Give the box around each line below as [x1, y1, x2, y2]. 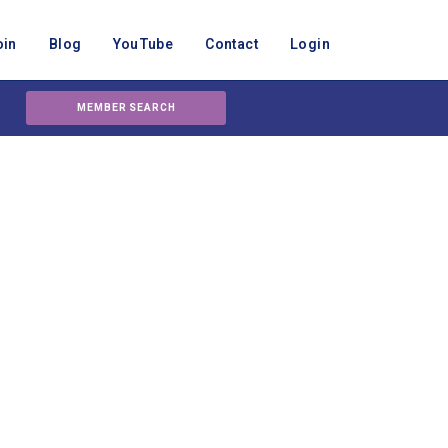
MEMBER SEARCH [77, 101, 176, 115]
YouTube [113, 34, 174, 55]
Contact [205, 34, 258, 55]
